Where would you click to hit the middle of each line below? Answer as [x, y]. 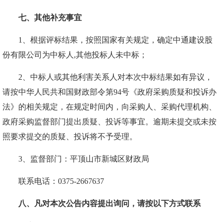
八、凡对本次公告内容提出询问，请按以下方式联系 [110, 203]
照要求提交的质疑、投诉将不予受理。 [70, 137]
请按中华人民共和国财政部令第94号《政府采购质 [90, 92]
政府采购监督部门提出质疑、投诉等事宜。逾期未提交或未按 [110, 122]
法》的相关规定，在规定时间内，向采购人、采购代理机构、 [110, 107]
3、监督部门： [44, 159]
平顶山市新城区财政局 [110, 159]
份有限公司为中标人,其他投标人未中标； [75, 55]
